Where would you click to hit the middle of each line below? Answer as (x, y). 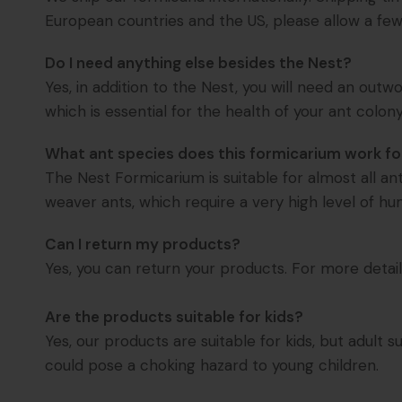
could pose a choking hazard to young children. (212, 366)
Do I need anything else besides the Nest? (199, 63)
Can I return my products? (143, 245)
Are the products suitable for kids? (175, 317)
